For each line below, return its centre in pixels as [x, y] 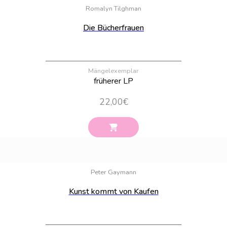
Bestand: [205, 157]
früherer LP [113, 81]
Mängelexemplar [113, 71]
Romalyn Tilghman [113, 9]
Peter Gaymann [113, 172]
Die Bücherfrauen [113, 28]
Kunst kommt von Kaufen [113, 191]
